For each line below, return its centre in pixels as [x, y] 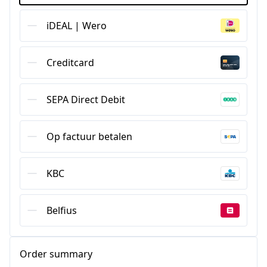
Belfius [62, 210]
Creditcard [70, 62]
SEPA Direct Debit [86, 99]
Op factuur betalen [89, 136]
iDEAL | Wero [77, 25]
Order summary [56, 254]
